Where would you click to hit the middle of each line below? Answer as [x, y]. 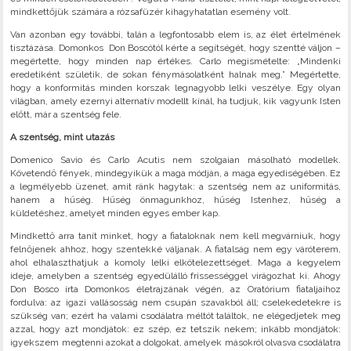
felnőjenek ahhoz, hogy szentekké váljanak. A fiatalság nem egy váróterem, [175, 250]
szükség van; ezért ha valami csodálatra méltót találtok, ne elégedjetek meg [175, 316]
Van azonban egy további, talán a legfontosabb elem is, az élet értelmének [175, 35]
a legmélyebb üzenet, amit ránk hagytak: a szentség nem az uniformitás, [175, 187]
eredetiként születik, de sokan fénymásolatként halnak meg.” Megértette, [175, 75]
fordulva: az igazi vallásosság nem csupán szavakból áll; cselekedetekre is [175, 303]
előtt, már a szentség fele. [66, 115]
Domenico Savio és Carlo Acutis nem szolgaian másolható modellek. [175, 160]
